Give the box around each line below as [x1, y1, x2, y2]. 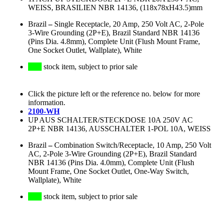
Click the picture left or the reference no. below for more [28, 90, 200, 98]
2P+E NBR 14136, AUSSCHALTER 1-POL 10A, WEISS [28, 124, 211, 133]
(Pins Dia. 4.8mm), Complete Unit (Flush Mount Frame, [28, 37, 200, 46]
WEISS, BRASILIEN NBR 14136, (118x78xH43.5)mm [28, 3, 202, 12]
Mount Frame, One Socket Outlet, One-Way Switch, [28, 167, 189, 176]
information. [28, 98, 65, 107]
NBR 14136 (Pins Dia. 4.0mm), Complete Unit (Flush [28, 158, 194, 167]
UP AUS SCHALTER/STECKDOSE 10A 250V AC [28, 116, 193, 124]
